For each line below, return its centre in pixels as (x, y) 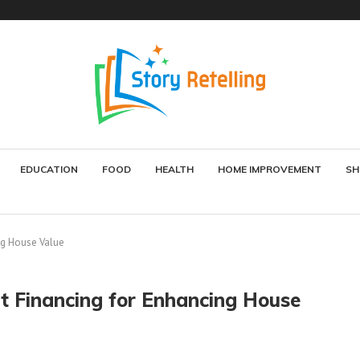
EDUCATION (49, 169)
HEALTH (174, 169)
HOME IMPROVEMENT (270, 169)
